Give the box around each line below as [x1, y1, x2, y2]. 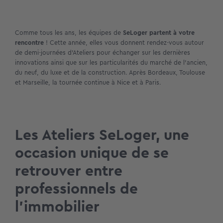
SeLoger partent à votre [123, 27, 195, 37]
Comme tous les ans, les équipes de [15, 27, 123, 37]
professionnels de [15, 177, 138, 200]
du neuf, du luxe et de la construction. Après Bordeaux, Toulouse [15, 67, 205, 77]
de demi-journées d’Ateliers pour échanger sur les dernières [15, 47, 190, 57]
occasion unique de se [15, 141, 169, 164]
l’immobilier [15, 195, 100, 218]
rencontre [15, 37, 44, 47]
